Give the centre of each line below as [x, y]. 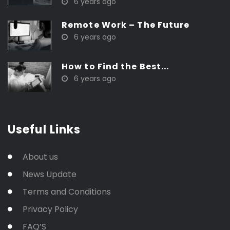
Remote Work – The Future [126, 25]
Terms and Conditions [67, 191]
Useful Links [44, 129]
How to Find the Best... [116, 66]
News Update [50, 174]
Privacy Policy [50, 209]
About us [40, 157]
